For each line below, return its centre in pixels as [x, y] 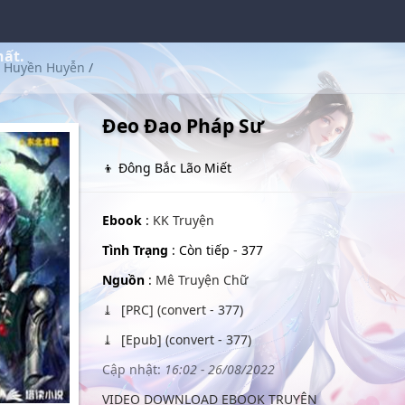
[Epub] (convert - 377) [184, 339]
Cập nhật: [131, 369]
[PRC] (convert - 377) [180, 310]
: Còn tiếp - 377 [215, 250]
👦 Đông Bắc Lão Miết [166, 168]
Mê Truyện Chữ [201, 280]
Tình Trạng [135, 250]
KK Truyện [183, 220]
